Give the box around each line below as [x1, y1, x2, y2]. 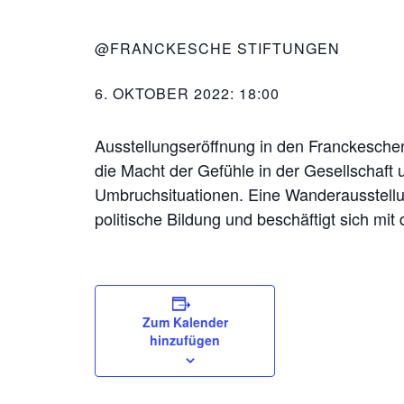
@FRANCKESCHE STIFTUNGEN [95, 38, 340, 59]
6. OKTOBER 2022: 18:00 [95, 83, 280, 104]
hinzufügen [150, 331, 220, 349]
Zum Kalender [142, 313, 228, 331]
